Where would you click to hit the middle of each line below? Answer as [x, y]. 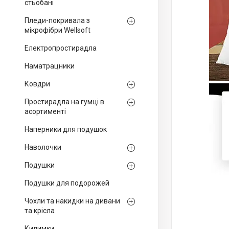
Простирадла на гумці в [64, 102]
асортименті [45, 111]
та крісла [40, 211]
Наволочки [43, 147]
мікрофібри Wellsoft [58, 30]
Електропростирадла [61, 48]
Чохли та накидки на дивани [72, 201]
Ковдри [37, 84]
